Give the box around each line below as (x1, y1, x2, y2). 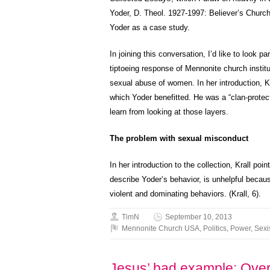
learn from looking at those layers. (110, 107, 228, 116)
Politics (203, 224, 227, 233)
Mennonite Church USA (122, 224, 199, 233)
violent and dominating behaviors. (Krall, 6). (110, 189, 261, 198)
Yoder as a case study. (110, 23, 190, 32)
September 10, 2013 (165, 213, 232, 221)
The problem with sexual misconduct (110, 134, 248, 143)
